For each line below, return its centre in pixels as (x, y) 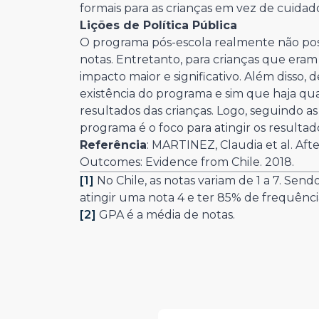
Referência (113, 145)
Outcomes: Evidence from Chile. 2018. (187, 162)
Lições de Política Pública (158, 25)
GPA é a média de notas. (166, 215)
